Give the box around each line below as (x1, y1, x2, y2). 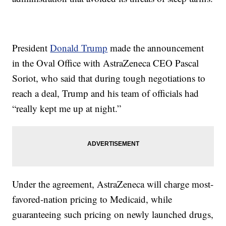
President (12, 41, 50, 54)
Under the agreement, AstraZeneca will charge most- (12, 178, 214, 191)
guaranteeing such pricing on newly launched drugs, (12, 208, 214, 221)
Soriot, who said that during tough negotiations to (12, 72, 206, 85)
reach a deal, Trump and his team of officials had (12, 87, 199, 100)
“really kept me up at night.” (12, 102, 122, 115)
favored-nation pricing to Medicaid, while (12, 193, 173, 206)
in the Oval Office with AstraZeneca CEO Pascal (12, 56, 199, 70)
